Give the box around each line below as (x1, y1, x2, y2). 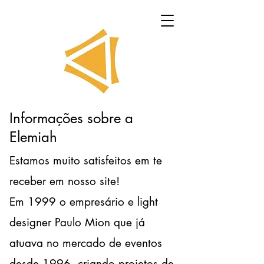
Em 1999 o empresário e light (9, 194, 158, 209)
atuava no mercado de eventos (9, 236, 162, 250)
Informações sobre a (9, 109, 133, 127)
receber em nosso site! (9, 174, 120, 189)
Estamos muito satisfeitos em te (9, 153, 162, 168)
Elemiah (9, 128, 57, 146)
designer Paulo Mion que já (9, 215, 145, 230)
